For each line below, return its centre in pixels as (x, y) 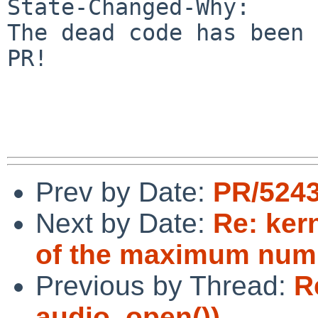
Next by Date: (124, 223)
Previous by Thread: (165, 285)
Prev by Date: (124, 192)
